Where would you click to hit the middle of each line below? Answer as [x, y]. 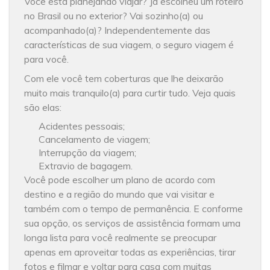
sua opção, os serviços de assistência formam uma [133, 223]
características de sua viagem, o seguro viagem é [129, 44]
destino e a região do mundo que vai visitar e [120, 194]
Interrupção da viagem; [88, 152]
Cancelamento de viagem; [95, 139]
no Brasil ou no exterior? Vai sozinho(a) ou [114, 15]
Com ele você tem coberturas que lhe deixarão [124, 78]
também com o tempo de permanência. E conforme [134, 208]
